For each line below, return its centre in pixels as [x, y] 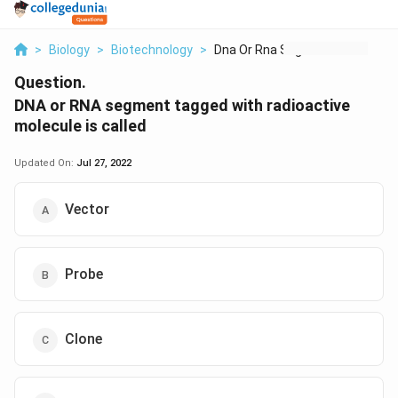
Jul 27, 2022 [104, 163]
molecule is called [80, 126]
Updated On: [45, 163]
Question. [50, 82]
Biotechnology [152, 50]
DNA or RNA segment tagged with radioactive [182, 105]
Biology [69, 50]
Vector [87, 209]
